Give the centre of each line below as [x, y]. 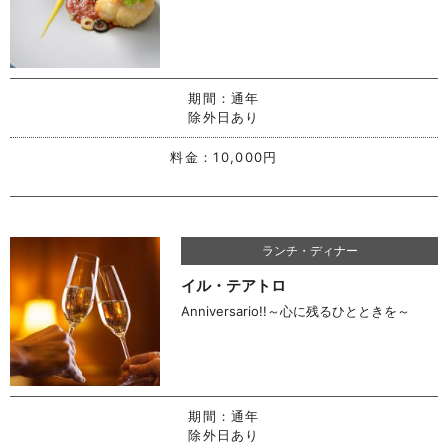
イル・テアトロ [234, 285]
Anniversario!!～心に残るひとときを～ [296, 310]
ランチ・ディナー [309, 250]
